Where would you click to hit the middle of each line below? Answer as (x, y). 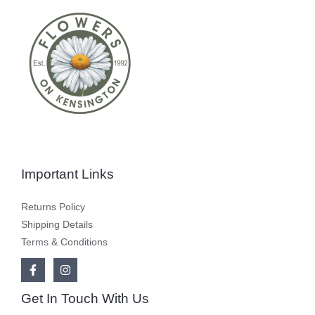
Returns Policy (53, 207)
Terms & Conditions (64, 242)
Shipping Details (57, 224)
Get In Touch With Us (85, 298)
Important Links (67, 174)
